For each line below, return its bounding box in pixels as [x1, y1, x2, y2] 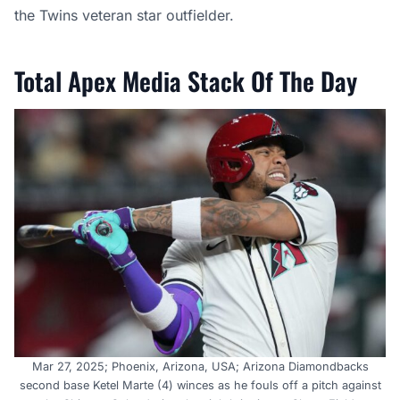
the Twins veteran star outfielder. [14, 6, 238, 25]
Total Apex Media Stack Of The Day [14, 62, 357, 100]
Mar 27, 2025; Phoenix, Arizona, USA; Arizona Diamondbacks [31, 359, 369, 373]
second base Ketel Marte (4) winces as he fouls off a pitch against [19, 378, 381, 392]
